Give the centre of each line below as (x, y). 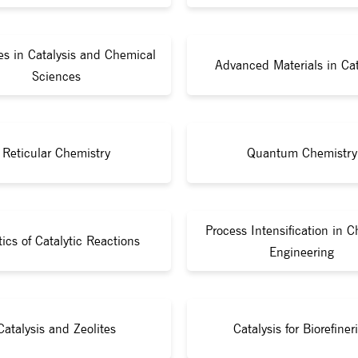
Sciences (56, 76)
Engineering (302, 252)
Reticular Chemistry (56, 153)
